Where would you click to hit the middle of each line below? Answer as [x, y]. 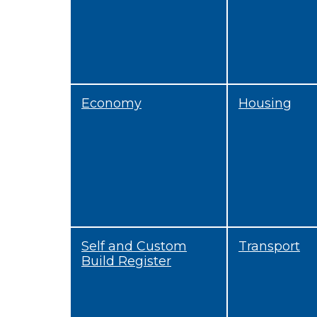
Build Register [126, 260]
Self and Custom [134, 246]
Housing [265, 103]
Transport [269, 246]
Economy [111, 103]
